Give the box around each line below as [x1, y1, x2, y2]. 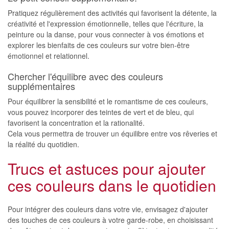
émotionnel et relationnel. [8, 51, 89, 61]
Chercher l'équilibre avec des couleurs [8, 70, 163, 83]
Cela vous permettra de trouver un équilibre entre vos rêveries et [8, 128, 217, 139]
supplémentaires [8, 79, 75, 93]
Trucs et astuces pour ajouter [8, 157, 205, 179]
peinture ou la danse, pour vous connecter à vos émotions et [8, 29, 204, 39]
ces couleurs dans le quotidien [8, 174, 216, 196]
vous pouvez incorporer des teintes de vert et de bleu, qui [8, 107, 194, 117]
